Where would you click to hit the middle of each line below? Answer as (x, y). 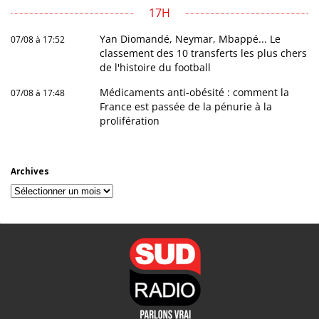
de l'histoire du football (156, 67)
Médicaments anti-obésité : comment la (195, 92)
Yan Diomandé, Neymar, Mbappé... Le (190, 38)
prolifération (130, 120)
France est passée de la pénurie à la (186, 106)
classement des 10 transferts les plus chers (204, 53)
